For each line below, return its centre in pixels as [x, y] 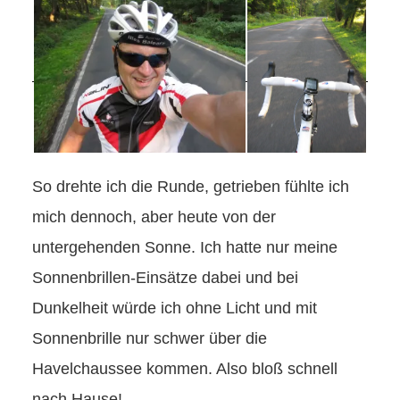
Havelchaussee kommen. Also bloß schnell [185, 369]
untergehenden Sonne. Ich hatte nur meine [185, 248]
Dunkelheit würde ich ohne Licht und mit [175, 308]
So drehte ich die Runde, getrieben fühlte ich [191, 187]
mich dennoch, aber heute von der [154, 217]
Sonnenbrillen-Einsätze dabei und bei [165, 278]
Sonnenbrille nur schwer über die [150, 339]
